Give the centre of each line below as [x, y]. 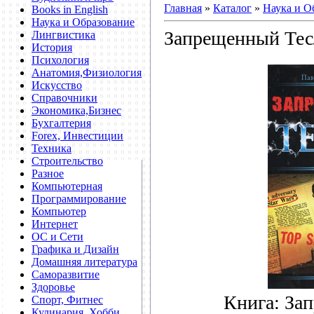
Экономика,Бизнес [76, 110]
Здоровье [53, 287]
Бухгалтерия [61, 123]
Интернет [55, 224]
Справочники [64, 98]
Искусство [57, 85]
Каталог [232, 8]
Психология [60, 60]
